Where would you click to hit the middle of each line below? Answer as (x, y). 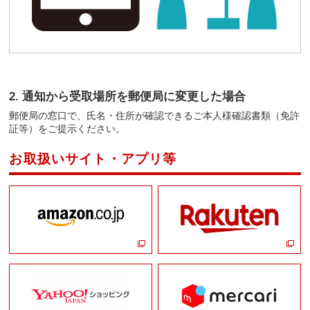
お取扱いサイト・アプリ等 (93, 158)
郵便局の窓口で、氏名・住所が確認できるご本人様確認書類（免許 (155, 115)
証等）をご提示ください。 (67, 128)
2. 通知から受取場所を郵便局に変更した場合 (128, 96)
